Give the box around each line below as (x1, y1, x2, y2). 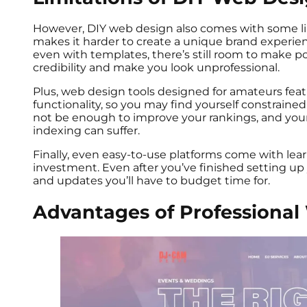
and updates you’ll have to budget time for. (33, 174, 273, 188)
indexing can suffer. (33, 124, 143, 138)
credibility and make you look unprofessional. (33, 61, 282, 75)
